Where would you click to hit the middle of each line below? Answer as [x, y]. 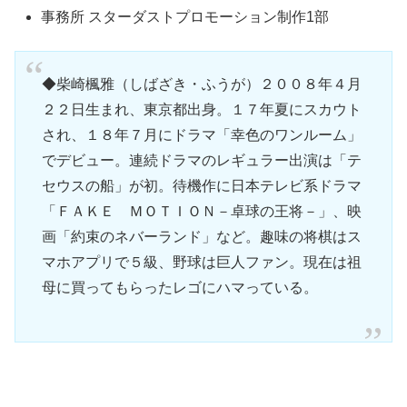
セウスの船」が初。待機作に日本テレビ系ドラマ [201, 185]
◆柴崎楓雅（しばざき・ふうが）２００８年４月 [201, 84]
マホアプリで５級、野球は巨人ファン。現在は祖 [201, 262]
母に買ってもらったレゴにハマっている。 [179, 287]
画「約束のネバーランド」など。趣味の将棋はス [201, 236]
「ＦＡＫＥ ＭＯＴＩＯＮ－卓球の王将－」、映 [201, 211]
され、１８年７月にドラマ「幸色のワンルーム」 [201, 134]
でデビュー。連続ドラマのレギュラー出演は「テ [201, 160]
